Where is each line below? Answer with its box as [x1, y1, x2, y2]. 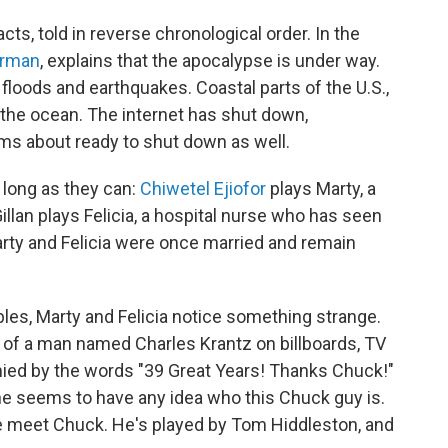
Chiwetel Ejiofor [140, 178, 266, 199]
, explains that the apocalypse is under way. [40, 50, 380, 71]
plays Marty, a [266, 178, 376, 199]
